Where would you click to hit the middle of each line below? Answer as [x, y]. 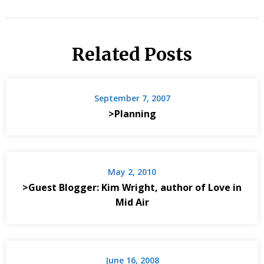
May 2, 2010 [132, 172]
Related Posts [132, 55]
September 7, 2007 [132, 98]
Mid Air [132, 202]
